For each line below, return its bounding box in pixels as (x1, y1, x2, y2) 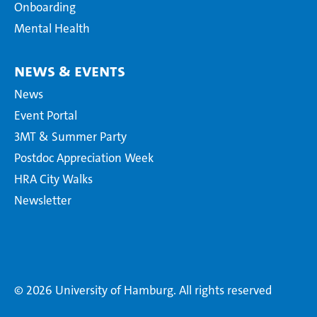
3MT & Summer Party (14, 129, 127, 145)
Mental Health (14, 21, 90, 37)
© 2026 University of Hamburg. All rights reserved (14, 282, 272, 299)
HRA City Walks (14, 171, 93, 188)
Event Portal (14, 108, 77, 124)
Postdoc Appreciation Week (14, 150, 154, 166)
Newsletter (14, 192, 71, 209)
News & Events (14, 59, 125, 83)
